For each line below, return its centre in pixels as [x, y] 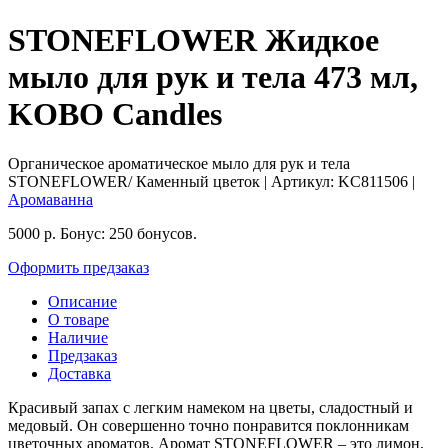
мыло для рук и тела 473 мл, [213, 77]
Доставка [79, 373]
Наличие [78, 337]
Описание [82, 301]
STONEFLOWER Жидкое [193, 40]
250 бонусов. [151, 233]
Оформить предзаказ [78, 267]
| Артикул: [301, 181]
